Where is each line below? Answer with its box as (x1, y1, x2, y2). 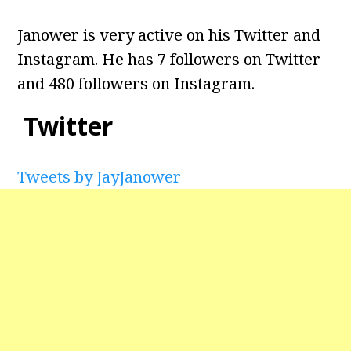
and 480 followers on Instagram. (17, 73, 255, 95)
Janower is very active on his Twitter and (17, 24, 321, 46)
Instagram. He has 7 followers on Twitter (17, 49, 321, 71)
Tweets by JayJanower (17, 166, 182, 188)
